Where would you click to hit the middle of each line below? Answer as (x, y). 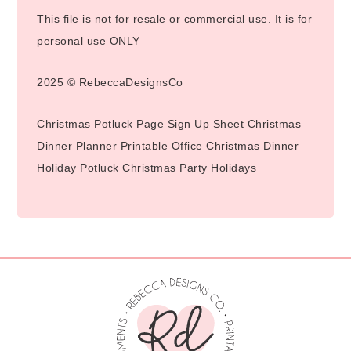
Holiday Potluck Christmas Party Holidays (147, 167)
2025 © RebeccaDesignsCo (110, 82)
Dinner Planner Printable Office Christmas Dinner (168, 145)
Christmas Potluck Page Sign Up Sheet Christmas (169, 123)
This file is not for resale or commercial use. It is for (175, 18)
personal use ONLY (89, 40)
